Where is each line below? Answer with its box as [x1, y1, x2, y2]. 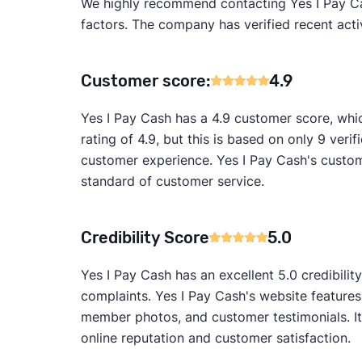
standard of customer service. [80, 173, 264, 190]
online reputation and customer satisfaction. [80, 330, 351, 347]
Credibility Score [80, 228, 209, 248]
